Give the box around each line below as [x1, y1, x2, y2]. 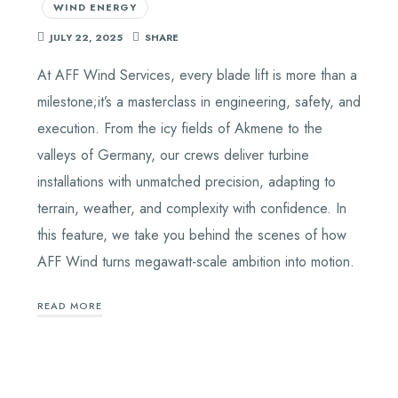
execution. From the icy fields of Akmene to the [36, 118, 322, 139]
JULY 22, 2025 [49, 30, 123, 45]
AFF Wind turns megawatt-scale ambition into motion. [36, 251, 354, 273]
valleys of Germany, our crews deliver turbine [36, 145, 309, 166]
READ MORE [36, 298, 102, 313]
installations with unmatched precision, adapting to [36, 171, 336, 193]
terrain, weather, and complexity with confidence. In [36, 198, 346, 219]
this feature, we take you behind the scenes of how [36, 225, 346, 246]
